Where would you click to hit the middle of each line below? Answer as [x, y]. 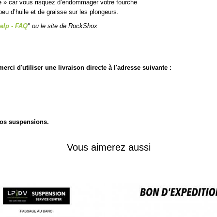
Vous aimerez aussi [108, 147]
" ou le [38, 26]
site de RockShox [72, 26]
